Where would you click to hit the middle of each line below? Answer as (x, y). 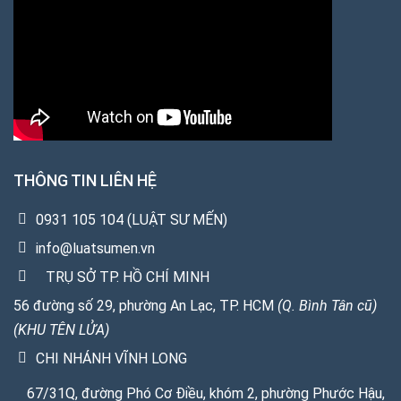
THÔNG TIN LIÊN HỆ (85, 180)
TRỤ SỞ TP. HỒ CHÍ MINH (126, 277)
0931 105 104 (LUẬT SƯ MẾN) (132, 219)
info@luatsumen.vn (95, 248)
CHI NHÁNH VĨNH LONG (111, 358)
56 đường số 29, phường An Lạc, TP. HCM (145, 305)
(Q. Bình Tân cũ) (327, 305)
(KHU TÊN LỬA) (61, 329)
